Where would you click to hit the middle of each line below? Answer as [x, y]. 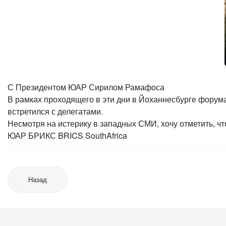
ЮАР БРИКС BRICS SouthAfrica [67, 135]
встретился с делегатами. [55, 111]
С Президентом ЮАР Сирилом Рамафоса [86, 87]
